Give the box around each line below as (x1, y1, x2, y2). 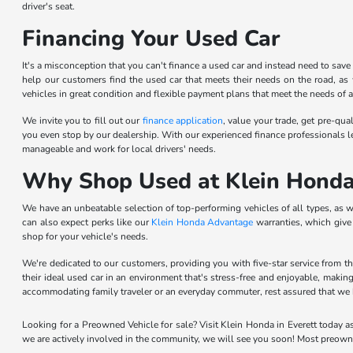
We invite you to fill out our (22, 114, 143, 127)
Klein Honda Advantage (151, 216, 254, 229)
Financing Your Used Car (22, 24, 281, 54)
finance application (142, 114, 224, 127)
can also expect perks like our (22, 216, 152, 229)
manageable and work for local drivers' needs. (22, 143, 217, 155)
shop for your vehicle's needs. (22, 230, 149, 243)
